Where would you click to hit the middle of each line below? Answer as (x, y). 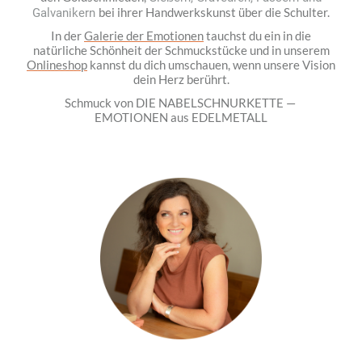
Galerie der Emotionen (144, 36)
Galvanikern (65, 13)
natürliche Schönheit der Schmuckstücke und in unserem (181, 51)
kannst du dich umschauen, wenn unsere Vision (211, 65)
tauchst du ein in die (257, 36)
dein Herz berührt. (181, 80)
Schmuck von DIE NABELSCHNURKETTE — (181, 103)
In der (67, 36)
